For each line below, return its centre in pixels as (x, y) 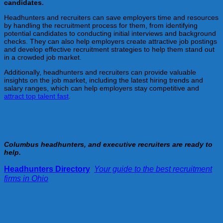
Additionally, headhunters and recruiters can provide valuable (100, 72)
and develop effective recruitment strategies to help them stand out (109, 49)
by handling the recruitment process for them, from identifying (101, 25)
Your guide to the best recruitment (153, 169)
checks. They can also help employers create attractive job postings (111, 41)
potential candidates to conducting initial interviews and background (110, 33)
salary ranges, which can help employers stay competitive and (102, 88)
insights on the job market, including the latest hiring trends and (104, 80)
